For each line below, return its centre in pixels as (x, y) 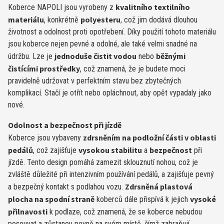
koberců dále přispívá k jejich (142, 199)
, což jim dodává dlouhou (159, 19)
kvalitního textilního (153, 7)
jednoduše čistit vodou (95, 56)
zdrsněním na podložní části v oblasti (149, 137)
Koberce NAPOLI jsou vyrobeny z (62, 7)
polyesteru (100, 19)
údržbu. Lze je (31, 56)
